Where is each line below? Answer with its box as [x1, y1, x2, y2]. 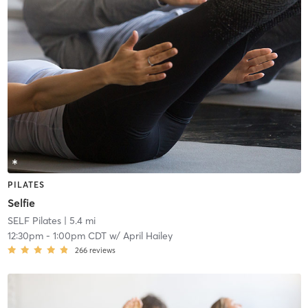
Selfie [7, 195, 35, 210]
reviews [89, 245, 115, 255]
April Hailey [122, 229, 173, 242]
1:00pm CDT [52, 229, 107, 242]
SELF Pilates [7, 214, 61, 227]
